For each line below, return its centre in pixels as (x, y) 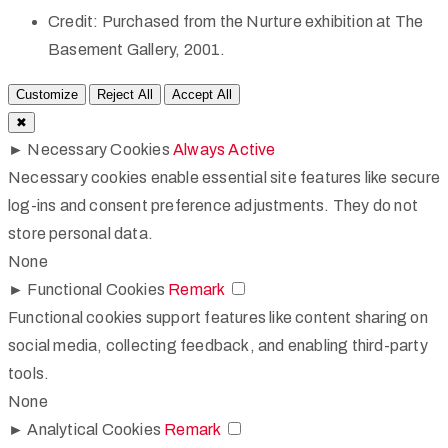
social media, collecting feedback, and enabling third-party (218, 345)
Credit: (73, 21)
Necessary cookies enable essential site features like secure (224, 177)
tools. (29, 373)
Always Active (224, 149)
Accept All (202, 94)
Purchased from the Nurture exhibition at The (262, 21)
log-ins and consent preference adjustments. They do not (213, 205)
